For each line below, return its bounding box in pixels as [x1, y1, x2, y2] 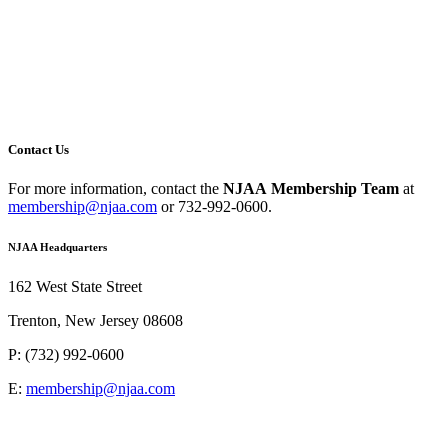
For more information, [8, 180, 151, 198]
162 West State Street [8, 278, 142, 296]
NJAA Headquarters [8, 241, 107, 254]
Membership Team [267, 180, 399, 198]
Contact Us [8, 141, 69, 157]
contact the [151, 180, 223, 198]
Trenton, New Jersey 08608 [8, 312, 183, 330]
